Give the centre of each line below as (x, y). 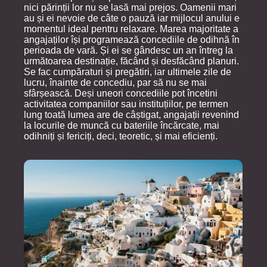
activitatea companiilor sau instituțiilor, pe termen (126, 104)
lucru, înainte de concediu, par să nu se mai (115, 83)
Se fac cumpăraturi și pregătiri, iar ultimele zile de (128, 72)
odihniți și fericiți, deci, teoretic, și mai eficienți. (121, 136)
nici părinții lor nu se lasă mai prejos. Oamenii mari (130, 8)
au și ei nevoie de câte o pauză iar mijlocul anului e (132, 18)
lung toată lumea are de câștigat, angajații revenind (131, 115)
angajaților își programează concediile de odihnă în (132, 40)
